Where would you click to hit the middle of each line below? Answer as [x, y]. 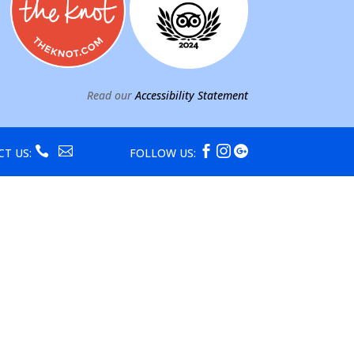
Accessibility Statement [191, 96]
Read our [111, 96]
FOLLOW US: [164, 153]
